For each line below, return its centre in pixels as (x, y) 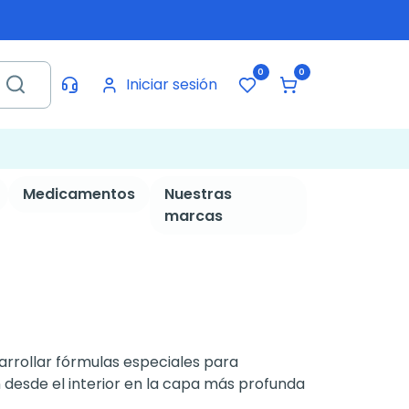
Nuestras (198, 194)
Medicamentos (79, 194)
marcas (193, 216)
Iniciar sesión (171, 84)
